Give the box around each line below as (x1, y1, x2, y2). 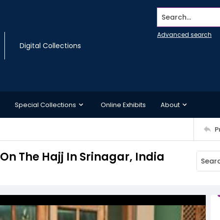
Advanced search (157, 30, 212, 39)
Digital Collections (20, 41, 81, 51)
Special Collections (15, 100, 76, 110)
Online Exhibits (101, 100, 146, 110)
